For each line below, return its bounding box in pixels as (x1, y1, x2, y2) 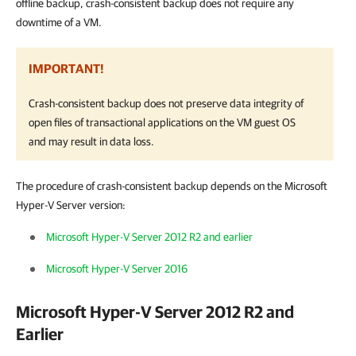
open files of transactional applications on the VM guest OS (29, 116, 296, 129)
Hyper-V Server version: (16, 199, 126, 211)
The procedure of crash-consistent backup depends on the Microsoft (16, 180, 327, 192)
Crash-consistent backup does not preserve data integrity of (29, 97, 304, 110)
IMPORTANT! (29, 61, 104, 75)
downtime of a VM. (16, 16, 102, 29)
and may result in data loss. (29, 135, 154, 148)
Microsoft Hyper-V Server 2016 (46, 262, 188, 275)
